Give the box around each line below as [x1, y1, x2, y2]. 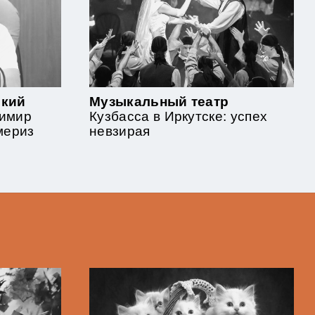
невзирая [89, 124, 150, 139]
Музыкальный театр [89, 94, 229, 110]
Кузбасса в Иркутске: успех [89, 109, 268, 124]
